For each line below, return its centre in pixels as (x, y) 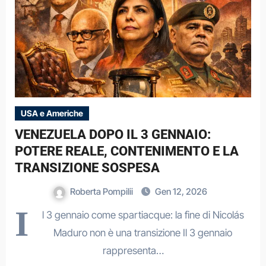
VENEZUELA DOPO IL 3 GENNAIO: (113, 134)
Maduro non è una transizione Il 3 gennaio (143, 233)
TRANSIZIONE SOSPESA (87, 168)
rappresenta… (133, 251)
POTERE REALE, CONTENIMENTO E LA (126, 151)
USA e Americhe (52, 113)
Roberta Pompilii (102, 191)
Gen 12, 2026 (181, 191)
